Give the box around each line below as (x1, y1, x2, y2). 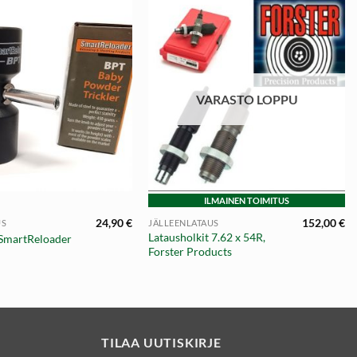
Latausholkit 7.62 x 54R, (147, 230, 265, 245)
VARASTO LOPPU (195, 91, 298, 107)
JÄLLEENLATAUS (147, 218, 220, 229)
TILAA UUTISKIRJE (101, 335, 222, 351)
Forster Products (147, 245, 232, 259)
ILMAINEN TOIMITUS (204, 195, 290, 206)
